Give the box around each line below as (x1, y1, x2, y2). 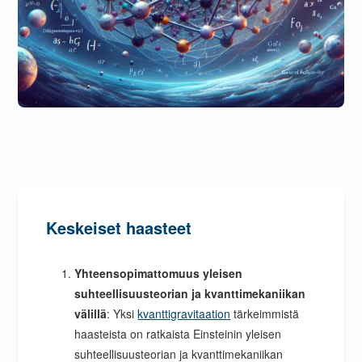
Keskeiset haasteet (46, 215, 192, 239)
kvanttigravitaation (137, 305, 231, 322)
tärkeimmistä (230, 305, 300, 322)
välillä (74, 305, 107, 322)
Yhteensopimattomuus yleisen (74, 264, 243, 281)
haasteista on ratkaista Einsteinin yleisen (74, 325, 282, 342)
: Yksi (107, 305, 138, 322)
